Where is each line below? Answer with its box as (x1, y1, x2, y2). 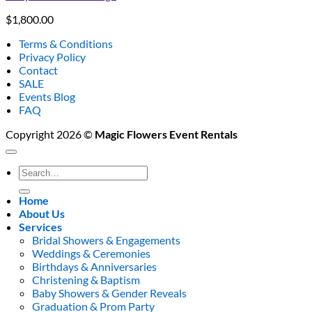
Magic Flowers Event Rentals (95, 127, 237, 141)
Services (19, 219, 63, 233)
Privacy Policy (19, 49, 86, 63)
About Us (19, 206, 65, 220)
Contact (19, 63, 58, 77)
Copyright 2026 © (6, 127, 95, 141)
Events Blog (19, 89, 76, 103)
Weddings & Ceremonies (32, 246, 151, 260)
